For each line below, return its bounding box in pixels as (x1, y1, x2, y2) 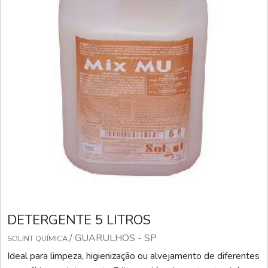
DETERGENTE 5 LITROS (7, 211, 151, 230)
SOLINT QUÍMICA (7, 233, 69, 245)
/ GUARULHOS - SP (69, 232, 157, 245)
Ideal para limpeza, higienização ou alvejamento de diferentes (7, 249, 260, 263)
